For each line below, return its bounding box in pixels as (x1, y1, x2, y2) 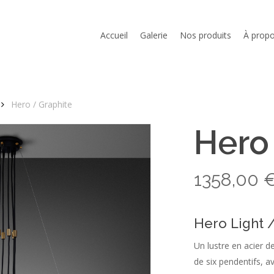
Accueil (100, 29, 128, 41)
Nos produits (180, 29, 231, 41)
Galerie (140, 29, 168, 41)
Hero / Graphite (11, 98, 72, 110)
